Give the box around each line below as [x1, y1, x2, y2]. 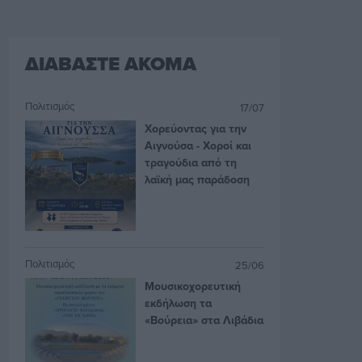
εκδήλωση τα [145, 294, 213, 311]
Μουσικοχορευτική [145, 277, 242, 294]
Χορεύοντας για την [145, 120, 247, 137]
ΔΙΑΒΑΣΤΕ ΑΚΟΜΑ [25, 48, 197, 78]
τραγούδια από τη [145, 154, 238, 170]
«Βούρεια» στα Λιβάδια [145, 311, 264, 328]
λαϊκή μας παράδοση [145, 170, 250, 187]
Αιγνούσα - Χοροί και [145, 137, 252, 154]
